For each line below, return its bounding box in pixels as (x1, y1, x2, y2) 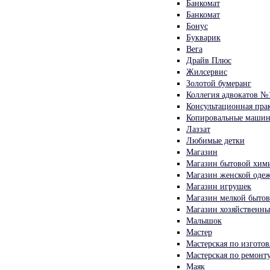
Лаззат (186, 124, 210, 134)
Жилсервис (186, 66, 227, 77)
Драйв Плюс (186, 55, 231, 65)
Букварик (186, 32, 221, 42)
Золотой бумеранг (186, 78, 251, 88)
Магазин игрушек (186, 181, 251, 191)
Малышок (186, 215, 222, 225)
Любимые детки (186, 135, 245, 145)
